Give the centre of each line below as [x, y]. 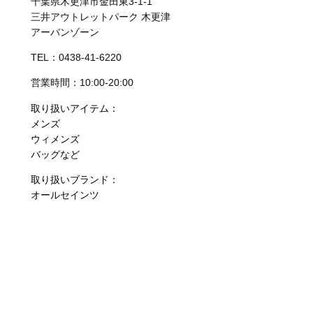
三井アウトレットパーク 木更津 [100, 16]
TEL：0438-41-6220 [76, 58]
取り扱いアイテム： [74, 108]
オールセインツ [65, 195]
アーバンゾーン [65, 32]
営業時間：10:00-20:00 [82, 83]
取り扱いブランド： [74, 180]
